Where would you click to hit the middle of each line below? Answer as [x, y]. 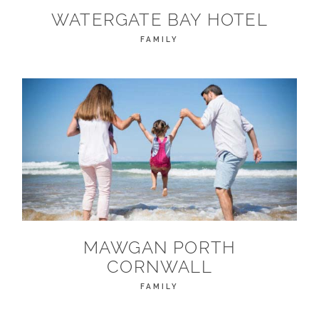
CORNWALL [159, 267]
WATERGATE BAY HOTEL [159, 20]
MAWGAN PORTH [159, 248]
